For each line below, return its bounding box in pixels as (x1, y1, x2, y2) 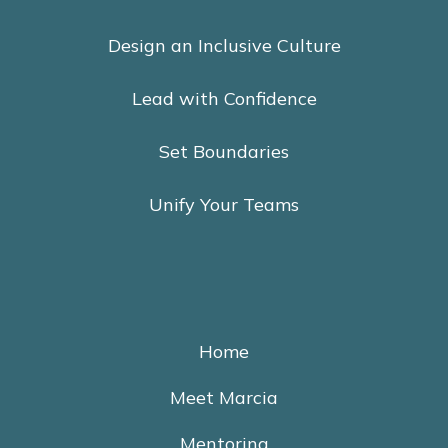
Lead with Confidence (131, 86, 317, 110)
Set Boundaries (159, 139, 289, 163)
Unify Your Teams (149, 192, 299, 216)
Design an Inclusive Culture (107, 33, 341, 57)
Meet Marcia (170, 385, 278, 409)
